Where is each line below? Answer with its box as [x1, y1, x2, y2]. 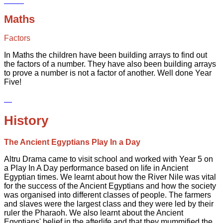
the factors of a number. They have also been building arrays [4, 60, 216, 69]
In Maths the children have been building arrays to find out [4, 51, 207, 60]
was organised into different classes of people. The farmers [4, 190, 211, 199]
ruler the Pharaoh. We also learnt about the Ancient [4, 208, 183, 217]
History [4, 113, 52, 128]
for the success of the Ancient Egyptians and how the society [4, 181, 216, 190]
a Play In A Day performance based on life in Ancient [4, 163, 188, 172]
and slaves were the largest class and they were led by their [4, 199, 214, 208]
